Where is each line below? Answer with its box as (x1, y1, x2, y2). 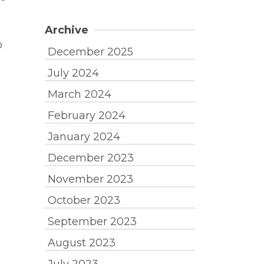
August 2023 (48, 236, 115, 249)
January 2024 (48, 130, 120, 143)
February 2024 (48, 109, 126, 122)
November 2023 (48, 173, 133, 186)
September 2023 (48, 215, 137, 228)
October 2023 (48, 194, 120, 207)
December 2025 (48, 45, 133, 58)
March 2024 (48, 88, 111, 101)
